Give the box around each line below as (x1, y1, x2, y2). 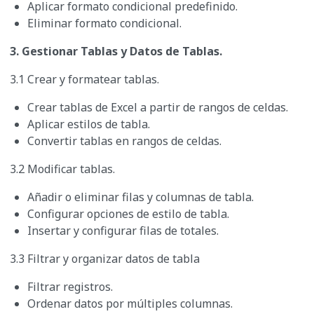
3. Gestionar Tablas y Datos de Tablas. (10, 43, 222, 60)
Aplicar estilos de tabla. (27, 116, 150, 132)
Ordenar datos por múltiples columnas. (27, 296, 233, 312)
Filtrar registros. (27, 279, 113, 295)
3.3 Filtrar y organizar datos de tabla (10, 251, 200, 267)
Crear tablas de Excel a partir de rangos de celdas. (27, 100, 288, 116)
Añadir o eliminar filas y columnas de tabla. (27, 189, 254, 205)
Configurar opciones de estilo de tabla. (27, 206, 229, 222)
